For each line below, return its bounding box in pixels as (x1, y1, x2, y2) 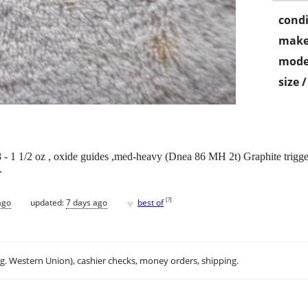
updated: (30, 196, 66, 208)
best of (137, 196, 164, 208)
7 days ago (66, 196, 107, 208)
